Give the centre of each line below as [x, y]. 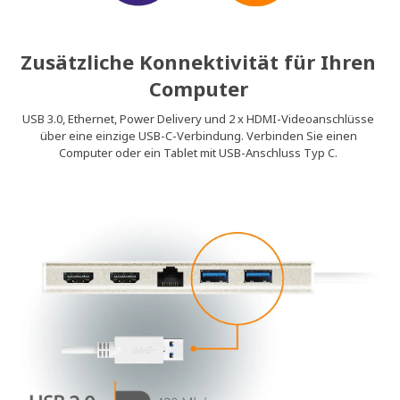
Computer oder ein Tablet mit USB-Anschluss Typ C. [199, 153]
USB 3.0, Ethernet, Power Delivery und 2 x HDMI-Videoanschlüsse [199, 119]
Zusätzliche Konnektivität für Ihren [199, 62]
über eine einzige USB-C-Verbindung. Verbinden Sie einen [198, 136]
